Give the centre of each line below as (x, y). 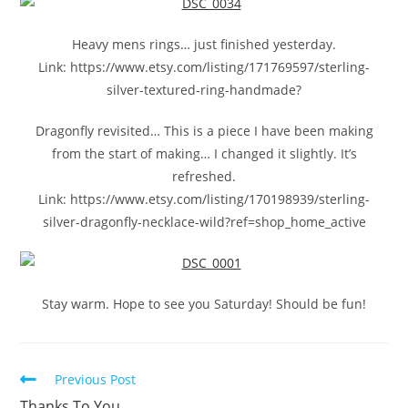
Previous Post (96, 379)
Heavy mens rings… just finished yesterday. (204, 44)
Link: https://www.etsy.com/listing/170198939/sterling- (204, 199)
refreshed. (204, 176)
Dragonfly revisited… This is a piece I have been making (204, 131)
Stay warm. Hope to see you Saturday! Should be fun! (204, 304)
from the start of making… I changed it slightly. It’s (204, 153)
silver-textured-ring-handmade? (204, 90)
